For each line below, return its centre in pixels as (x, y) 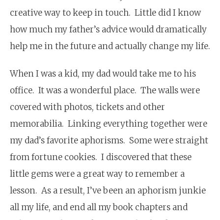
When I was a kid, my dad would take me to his (103, 73)
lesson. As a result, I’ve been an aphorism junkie (108, 190)
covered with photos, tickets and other (87, 107)
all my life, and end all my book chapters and (99, 207)
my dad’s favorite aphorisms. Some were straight (109, 140)
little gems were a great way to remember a (97, 174)
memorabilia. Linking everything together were (109, 124)
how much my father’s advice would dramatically (108, 29)
